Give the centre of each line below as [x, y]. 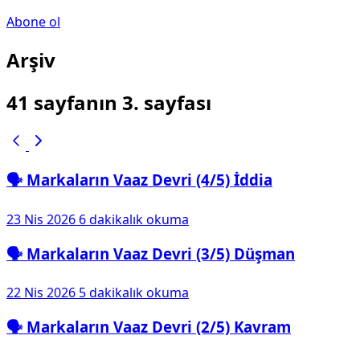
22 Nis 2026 [41, 293]
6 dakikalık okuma [134, 219]
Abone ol [33, 21]
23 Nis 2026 [41, 219]
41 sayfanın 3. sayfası [109, 102]
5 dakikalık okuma [134, 293]
